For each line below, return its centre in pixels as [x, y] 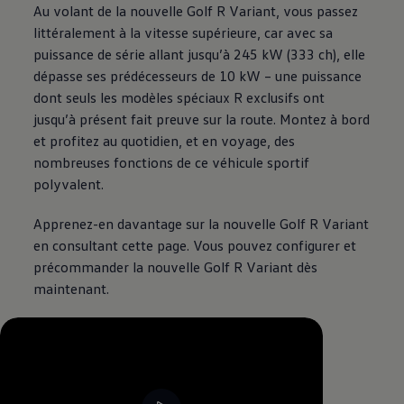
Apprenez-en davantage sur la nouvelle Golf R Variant [202, 224]
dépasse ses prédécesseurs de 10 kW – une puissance [198, 76]
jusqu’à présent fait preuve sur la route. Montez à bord [202, 119]
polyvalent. [69, 184]
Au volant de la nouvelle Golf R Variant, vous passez [196, 11]
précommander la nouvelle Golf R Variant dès [176, 267]
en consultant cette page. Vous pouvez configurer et [195, 246]
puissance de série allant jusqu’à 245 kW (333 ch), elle [200, 55]
